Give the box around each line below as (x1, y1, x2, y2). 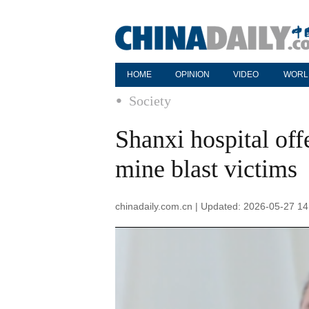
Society (129, 93, 171, 108)
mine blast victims (115, 155, 297, 183)
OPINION (175, 70, 210, 79)
